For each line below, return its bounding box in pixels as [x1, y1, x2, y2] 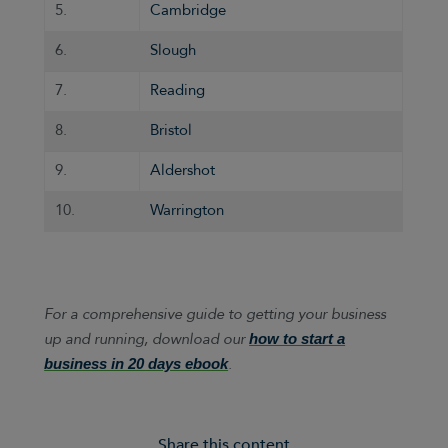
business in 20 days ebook [44, 355, 229, 373]
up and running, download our [44, 329, 250, 351]
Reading [150, 79, 206, 101]
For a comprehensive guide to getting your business [44, 304, 387, 326]
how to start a [249, 330, 346, 348]
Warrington [150, 199, 225, 221]
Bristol [150, 119, 193, 141]
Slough [150, 39, 197, 61]
